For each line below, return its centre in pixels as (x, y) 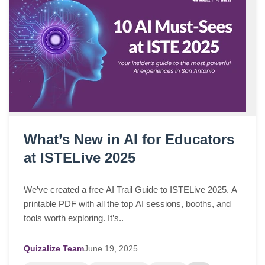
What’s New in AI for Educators (129, 139)
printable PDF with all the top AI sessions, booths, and (127, 203)
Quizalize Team (54, 248)
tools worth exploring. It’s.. (74, 218)
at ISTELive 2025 (80, 157)
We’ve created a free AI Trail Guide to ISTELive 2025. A (130, 189)
